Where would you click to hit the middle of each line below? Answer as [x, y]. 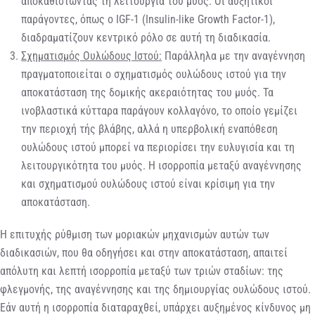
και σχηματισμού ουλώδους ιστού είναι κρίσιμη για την [148, 184]
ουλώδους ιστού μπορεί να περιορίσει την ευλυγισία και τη [158, 147]
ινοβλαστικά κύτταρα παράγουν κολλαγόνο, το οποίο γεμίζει [159, 110]
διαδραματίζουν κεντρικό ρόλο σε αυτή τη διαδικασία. [146, 37]
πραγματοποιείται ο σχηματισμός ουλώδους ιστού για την [154, 74]
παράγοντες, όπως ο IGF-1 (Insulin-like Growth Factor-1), [148, 19]
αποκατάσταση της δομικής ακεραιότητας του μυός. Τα [147, 92]
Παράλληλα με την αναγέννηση [233, 56]
